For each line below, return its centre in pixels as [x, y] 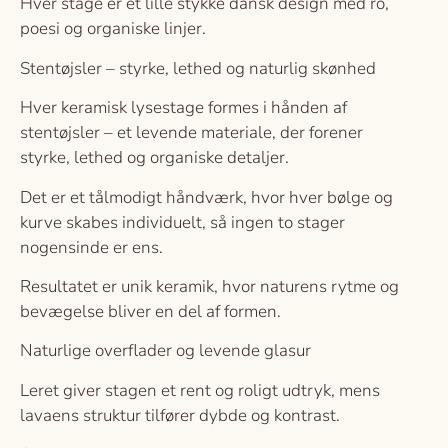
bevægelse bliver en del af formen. [150, 311]
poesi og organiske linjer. [113, 29]
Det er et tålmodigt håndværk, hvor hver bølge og [206, 197]
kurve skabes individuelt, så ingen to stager [182, 222]
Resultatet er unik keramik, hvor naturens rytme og [209, 286]
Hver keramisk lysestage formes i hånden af [183, 108]
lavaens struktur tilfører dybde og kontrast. [180, 415]
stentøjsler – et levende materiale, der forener [191, 133]
